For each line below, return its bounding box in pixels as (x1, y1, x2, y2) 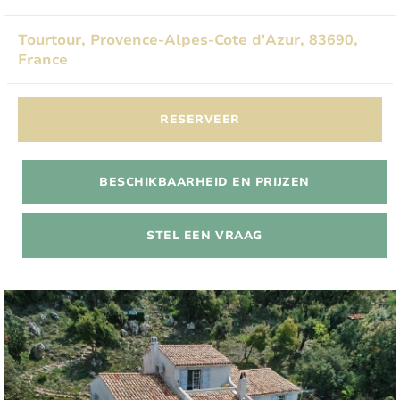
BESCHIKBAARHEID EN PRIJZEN (99, 173, 310, 190)
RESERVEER (160, 111, 240, 128)
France (18, 49, 68, 70)
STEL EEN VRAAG (146, 227, 262, 244)
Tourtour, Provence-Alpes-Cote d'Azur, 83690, (18, 29, 358, 50)
